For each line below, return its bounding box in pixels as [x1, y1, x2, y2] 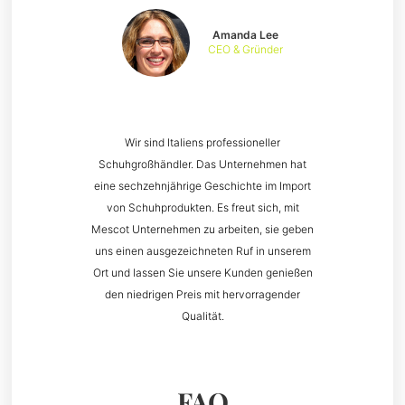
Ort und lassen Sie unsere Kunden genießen [92, 266, 313, 280]
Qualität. [181, 309, 224, 324]
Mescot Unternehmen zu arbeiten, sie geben [91, 222, 314, 237]
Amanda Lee [212, 27, 278, 42]
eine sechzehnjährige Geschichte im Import [94, 179, 311, 193]
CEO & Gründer [208, 42, 283, 56]
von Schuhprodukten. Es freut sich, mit [106, 201, 299, 215]
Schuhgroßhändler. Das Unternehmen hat [99, 157, 306, 172]
